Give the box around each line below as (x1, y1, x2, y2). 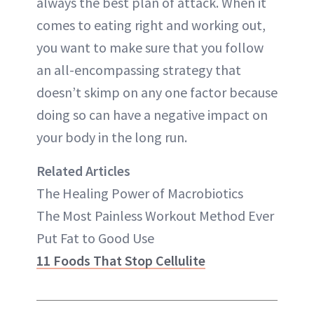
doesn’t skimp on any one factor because (36, 83, 278, 101)
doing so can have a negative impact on (36, 105, 268, 123)
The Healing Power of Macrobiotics (36, 184, 243, 202)
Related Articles (36, 161, 130, 179)
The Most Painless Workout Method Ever (36, 206, 274, 224)
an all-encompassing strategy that (36, 60, 241, 78)
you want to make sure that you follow (36, 38, 264, 56)
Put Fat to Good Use (36, 228, 154, 247)
